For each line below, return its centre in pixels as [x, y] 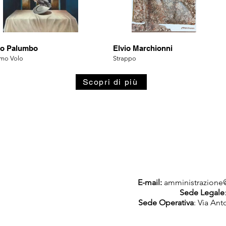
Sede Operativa [166, 203]
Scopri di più [110, 82]
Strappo [125, 58]
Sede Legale [202, 192]
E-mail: [150, 182]
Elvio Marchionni [143, 48]
